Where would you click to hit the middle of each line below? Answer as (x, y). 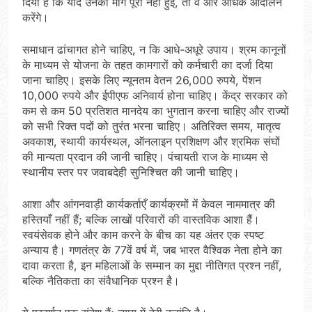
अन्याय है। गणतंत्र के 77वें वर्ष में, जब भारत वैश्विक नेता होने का (152, 250)
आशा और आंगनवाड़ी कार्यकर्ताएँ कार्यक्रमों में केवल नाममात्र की (149, 204)
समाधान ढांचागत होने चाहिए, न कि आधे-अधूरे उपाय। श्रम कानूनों (154, 50)
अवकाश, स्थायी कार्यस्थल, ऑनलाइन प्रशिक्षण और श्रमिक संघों (151, 142)
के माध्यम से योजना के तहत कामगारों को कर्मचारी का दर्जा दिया (148, 65)
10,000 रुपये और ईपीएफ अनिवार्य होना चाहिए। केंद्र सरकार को (155, 96)
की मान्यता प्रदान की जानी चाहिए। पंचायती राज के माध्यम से (145, 157)
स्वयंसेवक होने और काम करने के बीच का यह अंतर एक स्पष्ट (143, 235)
